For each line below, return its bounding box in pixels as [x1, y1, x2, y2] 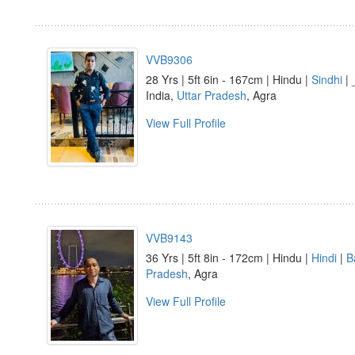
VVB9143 [146, 230, 193, 246]
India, [146, 87, 177, 103]
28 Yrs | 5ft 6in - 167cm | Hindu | [146, 71, 311, 87]
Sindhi [311, 71, 342, 87]
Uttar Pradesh [177, 87, 246, 103]
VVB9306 [146, 52, 193, 67]
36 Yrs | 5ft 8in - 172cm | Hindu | [146, 250, 311, 265]
